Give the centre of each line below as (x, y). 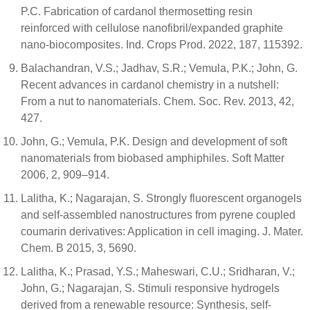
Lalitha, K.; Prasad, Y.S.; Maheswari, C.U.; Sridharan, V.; (158, 272)
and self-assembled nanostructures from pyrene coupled (158, 215)
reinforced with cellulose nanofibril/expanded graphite (152, 28)
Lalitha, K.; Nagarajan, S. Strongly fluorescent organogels (161, 199)
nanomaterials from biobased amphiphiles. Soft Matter (153, 158)
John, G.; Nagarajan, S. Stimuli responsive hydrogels (150, 289)
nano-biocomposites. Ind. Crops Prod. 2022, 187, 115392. (162, 45)
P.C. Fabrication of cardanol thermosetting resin (137, 12)
